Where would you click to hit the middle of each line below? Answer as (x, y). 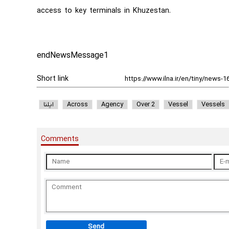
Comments (60, 140)
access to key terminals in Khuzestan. (104, 11)
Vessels (213, 105)
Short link (53, 79)
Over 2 (146, 105)
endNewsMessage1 (73, 56)
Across (77, 105)
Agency (112, 105)
